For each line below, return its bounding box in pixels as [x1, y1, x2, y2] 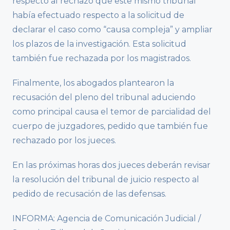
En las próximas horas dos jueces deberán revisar [12, 160, 210, 170]
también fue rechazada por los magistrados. [12, 53, 191, 63]
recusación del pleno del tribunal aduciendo [12, 92, 196, 102]
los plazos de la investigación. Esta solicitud [12, 39, 186, 49]
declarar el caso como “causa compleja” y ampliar [12, 24, 213, 34]
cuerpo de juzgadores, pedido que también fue [12, 121, 208, 131]
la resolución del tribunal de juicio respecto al [12, 174, 199, 184]
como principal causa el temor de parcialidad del [12, 106, 211, 117]
